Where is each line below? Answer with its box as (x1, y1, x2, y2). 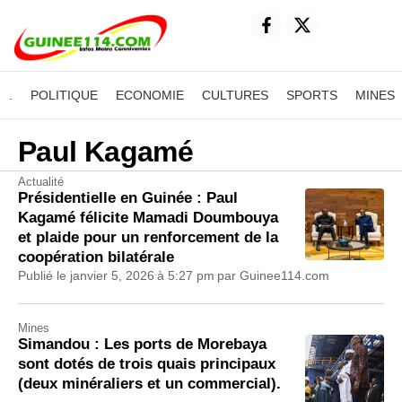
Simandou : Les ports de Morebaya (18, 335, 267, 353)
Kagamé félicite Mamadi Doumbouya (18, 208, 278, 226)
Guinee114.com (236, 267, 329, 283)
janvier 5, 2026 (70, 267, 154, 283)
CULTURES (202, 87, 268, 102)
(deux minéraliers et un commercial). (18, 374, 281, 392)
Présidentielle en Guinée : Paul (18, 188, 238, 206)
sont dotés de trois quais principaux (18, 354, 275, 372)
